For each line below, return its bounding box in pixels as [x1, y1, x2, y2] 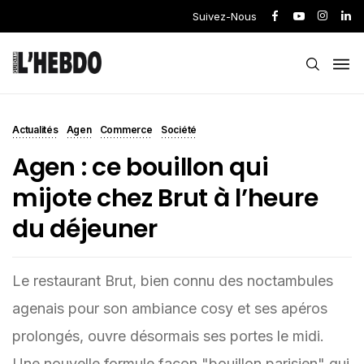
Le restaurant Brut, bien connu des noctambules [12, 272, 333, 289]
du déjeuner [12, 212, 158, 246]
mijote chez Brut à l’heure [12, 181, 318, 215]
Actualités [12, 123, 58, 136]
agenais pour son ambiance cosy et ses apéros [12, 300, 327, 317]
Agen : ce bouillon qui [12, 150, 269, 184]
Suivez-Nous [193, 10, 257, 23]
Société [160, 123, 197, 136]
